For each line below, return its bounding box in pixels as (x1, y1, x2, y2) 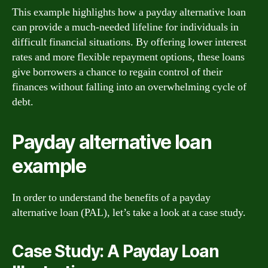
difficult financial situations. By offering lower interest (12, 35, 246, 49)
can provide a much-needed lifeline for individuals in (12, 20, 239, 34)
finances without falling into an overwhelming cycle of (12, 80, 246, 94)
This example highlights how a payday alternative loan (12, 5, 246, 19)
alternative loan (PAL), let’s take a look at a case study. (12, 205, 246, 220)
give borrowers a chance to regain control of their (12, 65, 223, 79)
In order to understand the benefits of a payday (12, 190, 211, 205)
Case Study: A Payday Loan (12, 240, 219, 261)
